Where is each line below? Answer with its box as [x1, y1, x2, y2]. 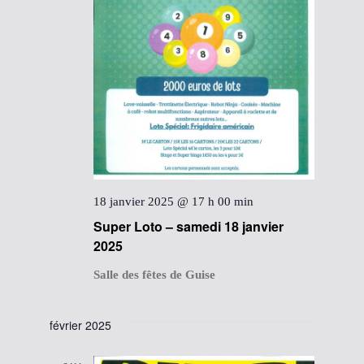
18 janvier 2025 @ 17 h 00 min [93, 195, 254, 209]
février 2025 [50, 317, 112, 334]
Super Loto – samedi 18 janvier [93, 217, 284, 236]
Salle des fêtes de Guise [93, 268, 216, 282]
